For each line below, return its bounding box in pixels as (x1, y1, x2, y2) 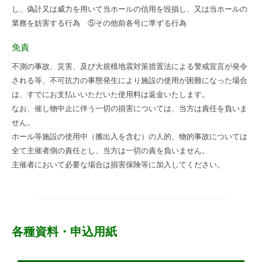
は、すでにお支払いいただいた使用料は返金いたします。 (12, 88, 209, 100)
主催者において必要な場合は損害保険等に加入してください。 (12, 158, 225, 170)
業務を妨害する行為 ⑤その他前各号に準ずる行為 (12, 16, 187, 28)
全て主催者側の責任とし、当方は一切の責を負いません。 (12, 144, 209, 156)
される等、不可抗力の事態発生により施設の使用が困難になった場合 (12, 74, 247, 86)
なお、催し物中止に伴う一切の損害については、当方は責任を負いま (12, 102, 247, 114)
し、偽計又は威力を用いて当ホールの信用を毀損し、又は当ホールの (12, 2, 247, 14)
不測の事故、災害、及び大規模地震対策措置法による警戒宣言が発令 (12, 60, 247, 72)
